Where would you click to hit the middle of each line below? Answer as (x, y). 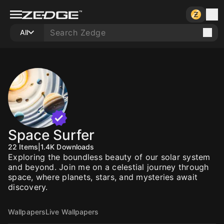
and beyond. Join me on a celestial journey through (108, 167)
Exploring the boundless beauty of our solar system (109, 157)
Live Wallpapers (72, 212)
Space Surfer (51, 135)
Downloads (75, 147)
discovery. (28, 187)
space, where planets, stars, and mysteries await (103, 177)
